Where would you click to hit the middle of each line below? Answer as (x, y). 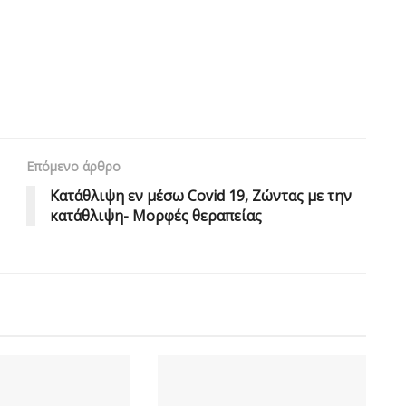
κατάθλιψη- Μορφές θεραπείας (156, 215)
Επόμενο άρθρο (73, 166)
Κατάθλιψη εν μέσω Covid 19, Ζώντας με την (201, 195)
